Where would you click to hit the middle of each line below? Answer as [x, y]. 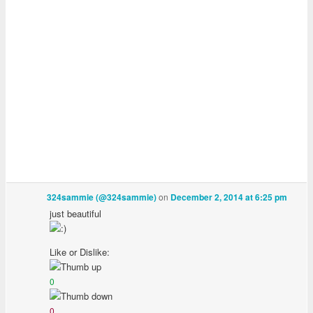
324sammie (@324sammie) [102, 197]
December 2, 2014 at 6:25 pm [229, 197]
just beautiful [76, 213]
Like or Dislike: [80, 252]
